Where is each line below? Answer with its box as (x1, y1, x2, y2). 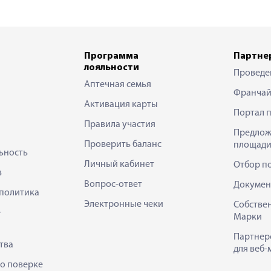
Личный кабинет (84, 160, 154, 169)
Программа (84, 51, 139, 61)
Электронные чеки (84, 200, 163, 209)
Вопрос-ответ (84, 180, 142, 189)
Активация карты (84, 100, 158, 109)
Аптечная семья (84, 80, 151, 90)
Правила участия (84, 120, 155, 129)
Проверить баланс (84, 140, 162, 149)
